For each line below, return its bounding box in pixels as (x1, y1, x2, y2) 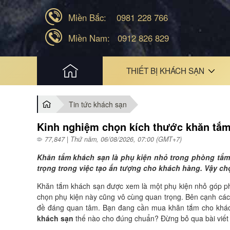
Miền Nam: (68, 32, 110, 44)
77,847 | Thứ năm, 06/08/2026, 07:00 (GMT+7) (45, 135, 182, 144)
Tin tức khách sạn (69, 99, 127, 109)
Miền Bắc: (68, 11, 106, 24)
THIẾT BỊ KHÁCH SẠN (126, 65, 204, 76)
